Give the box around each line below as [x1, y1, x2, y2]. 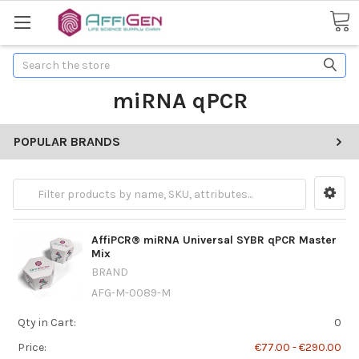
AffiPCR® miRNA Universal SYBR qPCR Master [91, 232, 337, 247]
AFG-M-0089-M [91, 285, 171, 300]
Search [13, 54, 50, 68]
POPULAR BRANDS [14, 133, 120, 149]
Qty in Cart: [17, 315, 76, 329]
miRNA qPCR [111, 87, 248, 114]
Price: [17, 340, 46, 354]
